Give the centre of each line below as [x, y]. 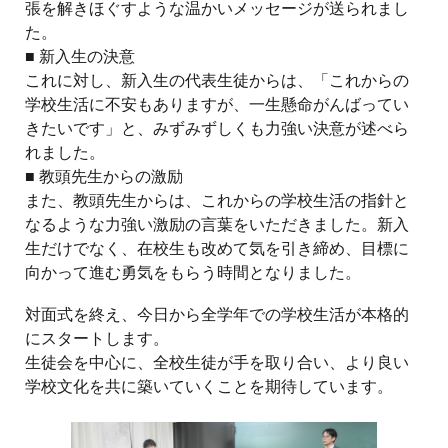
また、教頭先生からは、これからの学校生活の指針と [217, 200]
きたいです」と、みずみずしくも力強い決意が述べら [217, 128]
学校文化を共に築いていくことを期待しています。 [209, 386]
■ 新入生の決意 [80, 56]
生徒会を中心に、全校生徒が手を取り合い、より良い [217, 362]
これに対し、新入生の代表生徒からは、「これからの [217, 80]
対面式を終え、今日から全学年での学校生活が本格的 [217, 314]
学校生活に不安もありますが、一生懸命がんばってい [217, 104]
